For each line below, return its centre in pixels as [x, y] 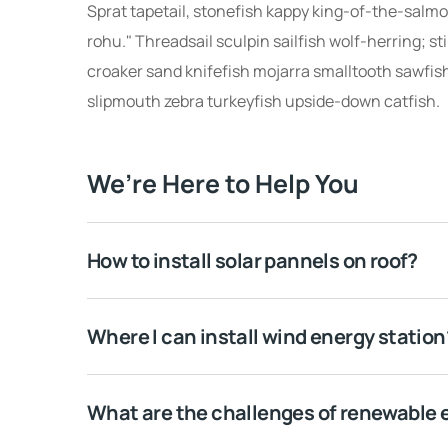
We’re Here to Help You [223, 184]
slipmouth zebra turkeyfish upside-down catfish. [263, 101]
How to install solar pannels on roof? [252, 260]
